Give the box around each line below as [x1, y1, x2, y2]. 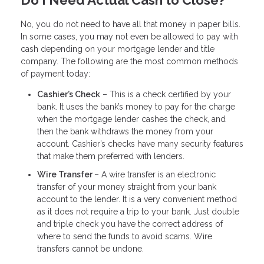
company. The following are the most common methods [21, 56, 238, 66]
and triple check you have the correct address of [37, 219, 223, 229]
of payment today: [21, 68, 90, 78]
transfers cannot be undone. [37, 244, 144, 254]
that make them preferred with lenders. [37, 151, 184, 161]
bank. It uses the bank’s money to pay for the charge [37, 101, 235, 111]
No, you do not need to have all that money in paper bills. [21, 19, 240, 29]
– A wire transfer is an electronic [94, 170, 216, 180]
